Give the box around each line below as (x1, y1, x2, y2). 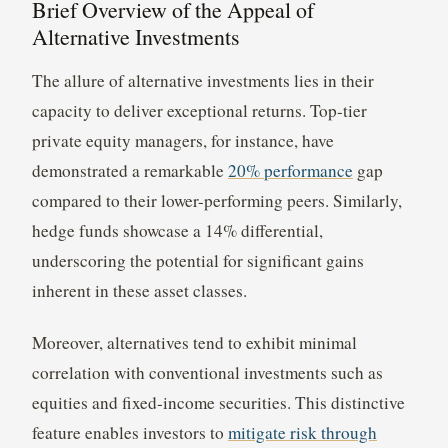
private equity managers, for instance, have (31, 129, 334, 153)
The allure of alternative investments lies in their (31, 69, 374, 93)
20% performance (227, 159, 353, 183)
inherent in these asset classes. (31, 279, 247, 303)
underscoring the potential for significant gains (31, 249, 364, 273)
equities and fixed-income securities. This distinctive (31, 391, 405, 415)
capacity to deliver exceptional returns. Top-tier (31, 99, 367, 123)
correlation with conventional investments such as (31, 361, 383, 385)
